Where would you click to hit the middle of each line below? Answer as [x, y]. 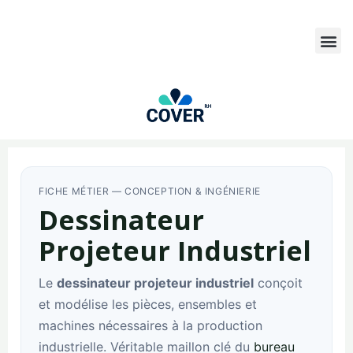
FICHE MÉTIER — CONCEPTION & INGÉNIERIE [150, 191]
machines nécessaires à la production [150, 326]
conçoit [278, 283]
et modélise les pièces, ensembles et [148, 305]
